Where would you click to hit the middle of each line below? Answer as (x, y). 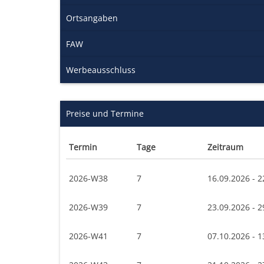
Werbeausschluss (101, 70)
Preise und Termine (105, 113)
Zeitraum (225, 147)
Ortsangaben (92, 18)
